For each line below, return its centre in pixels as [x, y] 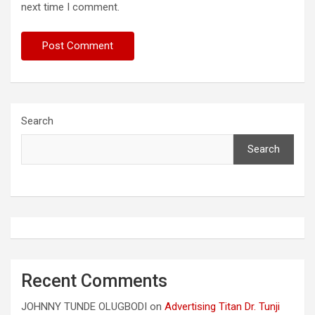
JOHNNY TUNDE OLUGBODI [84, 307]
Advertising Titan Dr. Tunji [222, 307]
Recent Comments [94, 281]
